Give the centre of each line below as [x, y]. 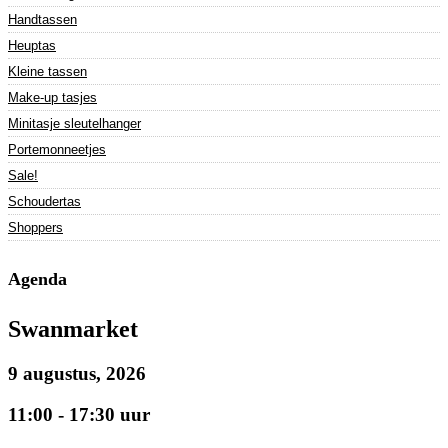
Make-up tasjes [52, 98]
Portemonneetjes [57, 150]
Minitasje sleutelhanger [74, 124]
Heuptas [32, 46]
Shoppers [35, 228]
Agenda [37, 278]
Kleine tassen [47, 72]
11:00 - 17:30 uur [79, 414]
